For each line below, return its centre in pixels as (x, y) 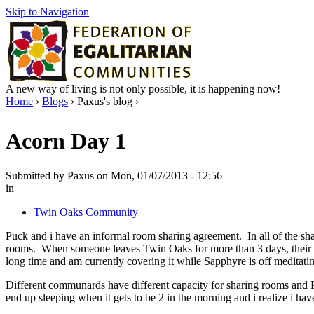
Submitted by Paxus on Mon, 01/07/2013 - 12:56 (114, 175)
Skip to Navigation (47, 12)
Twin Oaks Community (86, 212)
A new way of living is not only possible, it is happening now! (143, 89)
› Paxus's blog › (103, 101)
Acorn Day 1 (66, 141)
